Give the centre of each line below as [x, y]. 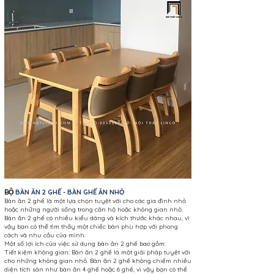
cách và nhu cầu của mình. [45, 235]
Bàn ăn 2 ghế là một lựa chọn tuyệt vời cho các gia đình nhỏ [95, 201]
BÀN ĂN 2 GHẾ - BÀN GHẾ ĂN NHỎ [70, 192]
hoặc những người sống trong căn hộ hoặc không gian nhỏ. [94, 209]
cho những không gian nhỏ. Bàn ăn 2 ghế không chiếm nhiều [98, 261]
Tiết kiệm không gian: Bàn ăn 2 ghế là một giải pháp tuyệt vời [97, 252]
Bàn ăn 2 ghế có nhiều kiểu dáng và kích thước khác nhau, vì [97, 218]
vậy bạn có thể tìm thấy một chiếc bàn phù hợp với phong [91, 226]
